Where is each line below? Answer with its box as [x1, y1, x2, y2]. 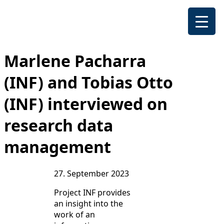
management [4, 136, 111, 157]
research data [4, 114, 113, 136]
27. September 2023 [54, 168, 129, 179]
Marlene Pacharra [4, 50, 146, 71]
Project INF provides [54, 187, 130, 198]
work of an [54, 209, 95, 220]
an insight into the [54, 198, 123, 209]
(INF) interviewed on [4, 93, 167, 114]
